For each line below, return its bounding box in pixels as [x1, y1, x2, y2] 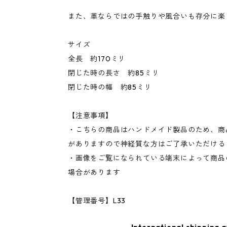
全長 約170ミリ [68, 54, 126, 64]
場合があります [68, 168, 121, 177]
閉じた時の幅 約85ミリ [68, 83, 152, 92]
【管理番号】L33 [68, 196, 126, 206]
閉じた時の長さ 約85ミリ [68, 68, 160, 78]
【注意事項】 [68, 111, 113, 121]
